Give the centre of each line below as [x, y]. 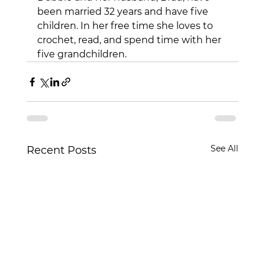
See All [225, 149]
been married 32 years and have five [124, 12]
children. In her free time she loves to [126, 26]
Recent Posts [61, 151]
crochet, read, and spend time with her [130, 40]
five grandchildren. [82, 54]
